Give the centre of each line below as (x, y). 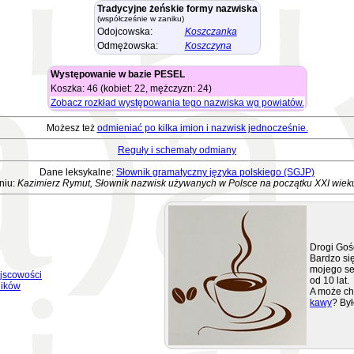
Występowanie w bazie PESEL (117, 74)
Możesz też (72, 128)
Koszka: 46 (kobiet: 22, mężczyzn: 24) (131, 88)
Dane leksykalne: (78, 172)
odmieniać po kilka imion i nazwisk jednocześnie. (202, 128)
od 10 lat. (330, 281)
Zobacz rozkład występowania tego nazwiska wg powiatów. (177, 103)
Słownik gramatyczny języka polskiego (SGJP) (215, 172)
